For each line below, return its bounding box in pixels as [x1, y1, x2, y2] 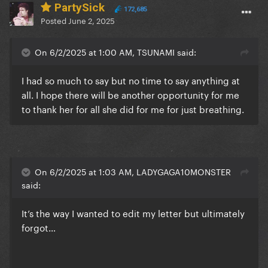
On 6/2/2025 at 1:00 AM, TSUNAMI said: [35, 45, 196, 59]
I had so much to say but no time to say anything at [22, 72, 240, 87]
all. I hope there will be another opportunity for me [22, 87, 239, 102]
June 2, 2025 [68, 14, 115, 26]
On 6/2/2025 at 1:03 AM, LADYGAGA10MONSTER [35, 165, 231, 178]
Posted [41, 14, 68, 26]
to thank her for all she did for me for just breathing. [22, 101, 246, 116]
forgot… [22, 220, 56, 234]
